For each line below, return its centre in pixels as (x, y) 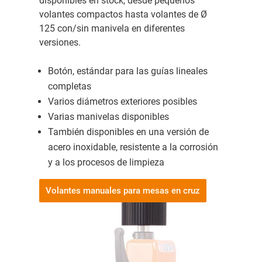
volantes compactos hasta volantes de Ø (123, 14)
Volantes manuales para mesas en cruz (123, 190)
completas (69, 86)
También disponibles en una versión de (128, 132)
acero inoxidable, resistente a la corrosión (133, 147)
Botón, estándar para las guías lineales (127, 71)
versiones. (60, 42)
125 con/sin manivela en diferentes (112, 28)
